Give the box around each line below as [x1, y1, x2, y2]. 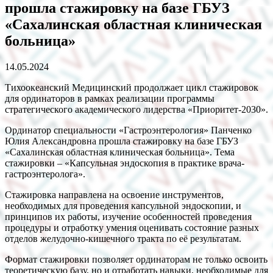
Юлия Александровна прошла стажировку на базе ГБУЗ [5, 135, 238, 146]
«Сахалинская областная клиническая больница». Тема [5, 146, 235, 157]
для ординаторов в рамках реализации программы [5, 93, 214, 104]
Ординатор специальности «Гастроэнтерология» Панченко [5, 124, 252, 135]
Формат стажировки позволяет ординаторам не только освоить [5, 253, 268, 264]
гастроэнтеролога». [5, 168, 85, 179]
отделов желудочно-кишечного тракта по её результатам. [5, 233, 241, 244]
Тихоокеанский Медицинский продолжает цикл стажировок [5, 82, 258, 93]
